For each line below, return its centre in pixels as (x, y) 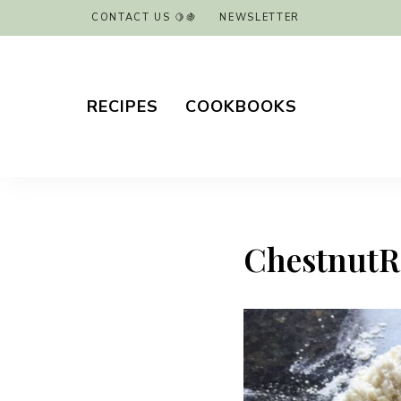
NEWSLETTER (260, 17)
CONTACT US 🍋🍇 (145, 17)
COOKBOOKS (241, 106)
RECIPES (123, 106)
